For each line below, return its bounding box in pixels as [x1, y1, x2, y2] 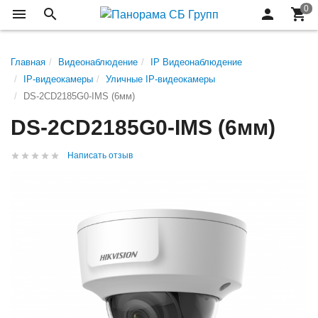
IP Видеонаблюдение [150, 57, 242, 67]
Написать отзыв [67, 150, 133, 160]
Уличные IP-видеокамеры [106, 74, 215, 84]
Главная [11, 57, 45, 67]
